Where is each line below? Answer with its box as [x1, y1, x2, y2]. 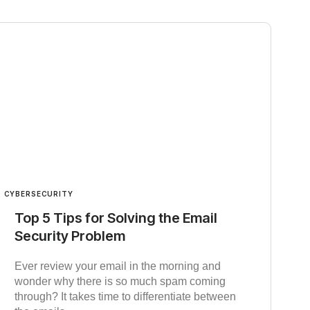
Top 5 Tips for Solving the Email [15, 209, 218, 226]
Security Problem [15, 227, 126, 244]
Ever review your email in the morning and [15, 259, 221, 272]
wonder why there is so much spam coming [15, 275, 226, 287]
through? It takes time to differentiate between [15, 290, 237, 302]
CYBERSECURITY [4, 189, 74, 198]
